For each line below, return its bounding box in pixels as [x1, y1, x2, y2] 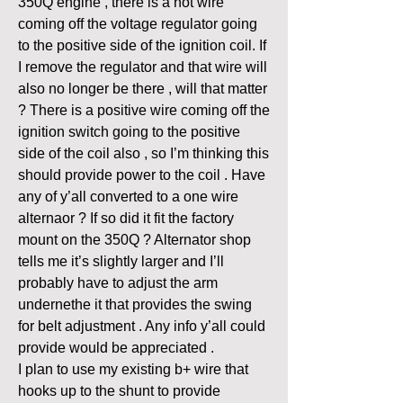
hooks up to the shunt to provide [18, 382, 220, 399]
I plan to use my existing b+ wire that [18, 361, 248, 377]
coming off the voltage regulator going [18, 15, 257, 31]
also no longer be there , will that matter [18, 80, 267, 96]
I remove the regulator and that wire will [18, 58, 267, 75]
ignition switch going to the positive [18, 123, 240, 139]
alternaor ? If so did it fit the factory [18, 210, 234, 226]
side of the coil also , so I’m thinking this [18, 145, 269, 161]
